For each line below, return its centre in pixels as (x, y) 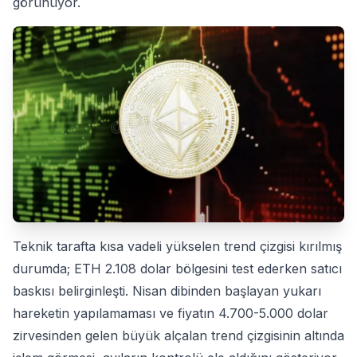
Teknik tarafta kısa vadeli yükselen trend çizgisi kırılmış (177, 247)
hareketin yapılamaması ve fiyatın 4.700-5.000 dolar (171, 314)
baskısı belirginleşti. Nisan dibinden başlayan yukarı (167, 291)
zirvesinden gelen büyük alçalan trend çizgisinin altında (178, 336)
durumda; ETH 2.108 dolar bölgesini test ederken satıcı (177, 269)
